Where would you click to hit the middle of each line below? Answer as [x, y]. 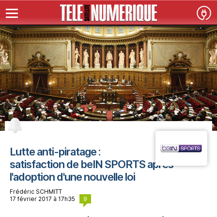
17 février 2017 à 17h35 [45, 199]
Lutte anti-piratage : [55, 152]
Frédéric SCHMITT [36, 192]
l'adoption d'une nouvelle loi [72, 177]
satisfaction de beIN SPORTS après [92, 164]
